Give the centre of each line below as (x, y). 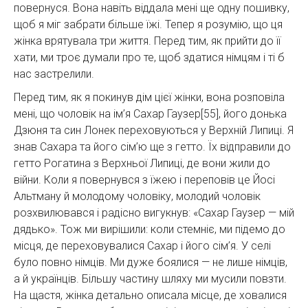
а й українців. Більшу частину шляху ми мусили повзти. (150, 278)
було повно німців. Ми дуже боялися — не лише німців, (151, 262)
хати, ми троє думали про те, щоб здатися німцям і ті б (149, 57)
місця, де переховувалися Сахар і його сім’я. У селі (142, 245)
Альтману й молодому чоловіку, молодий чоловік (137, 196)
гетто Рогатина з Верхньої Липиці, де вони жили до (142, 163)
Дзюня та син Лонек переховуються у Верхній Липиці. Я (154, 130)
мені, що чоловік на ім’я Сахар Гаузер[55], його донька (150, 113)
